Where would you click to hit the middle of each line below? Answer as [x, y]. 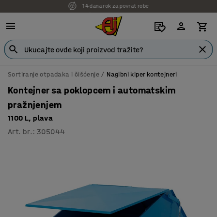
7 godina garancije [116, 6]
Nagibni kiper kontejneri [142, 74]
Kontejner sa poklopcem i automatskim [92, 90]
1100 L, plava [31, 118]
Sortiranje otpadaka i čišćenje [54, 74]
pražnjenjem [35, 105]
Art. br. [20, 132]
